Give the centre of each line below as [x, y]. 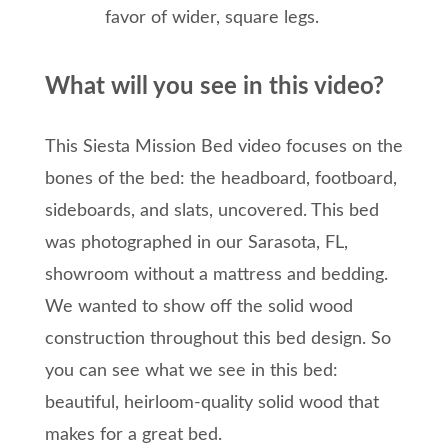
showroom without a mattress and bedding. [216, 275]
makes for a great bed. [133, 435]
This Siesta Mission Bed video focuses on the [224, 147]
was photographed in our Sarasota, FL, [196, 243]
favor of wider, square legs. [212, 18]
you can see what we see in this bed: [191, 371]
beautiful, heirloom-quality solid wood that [212, 403]
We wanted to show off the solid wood [199, 307]
